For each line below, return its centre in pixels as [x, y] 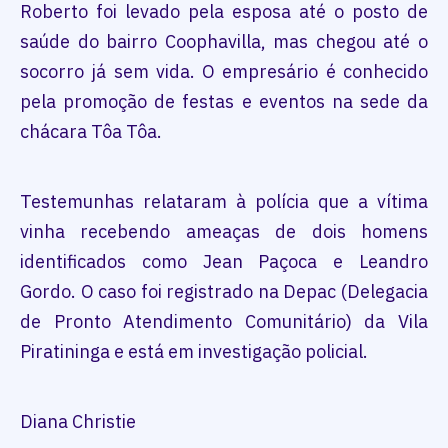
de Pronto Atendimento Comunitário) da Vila [224, 322]
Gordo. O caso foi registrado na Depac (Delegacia [224, 292]
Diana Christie [78, 422]
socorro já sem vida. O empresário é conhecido [224, 72]
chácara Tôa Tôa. [91, 132]
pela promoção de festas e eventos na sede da [224, 102]
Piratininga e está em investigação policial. [194, 352]
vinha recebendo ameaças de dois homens [224, 232]
